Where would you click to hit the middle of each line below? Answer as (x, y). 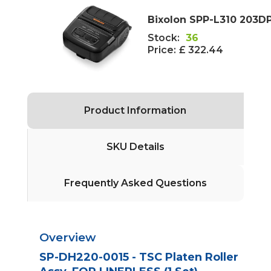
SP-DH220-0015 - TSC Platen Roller (139, 257)
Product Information (135, 110)
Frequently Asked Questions (136, 183)
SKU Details (136, 146)
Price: (162, 50)
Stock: (163, 38)
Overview (67, 237)
